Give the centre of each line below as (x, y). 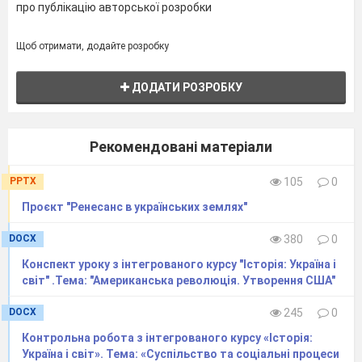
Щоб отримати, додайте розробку (93, 46)
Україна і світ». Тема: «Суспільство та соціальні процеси (181, 354)
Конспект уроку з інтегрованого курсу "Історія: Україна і (179, 264)
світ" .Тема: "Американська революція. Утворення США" (179, 280)
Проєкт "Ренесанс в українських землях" (135, 206)
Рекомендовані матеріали (181, 146)
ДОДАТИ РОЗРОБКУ (185, 87)
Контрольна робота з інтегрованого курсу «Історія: (167, 337)
